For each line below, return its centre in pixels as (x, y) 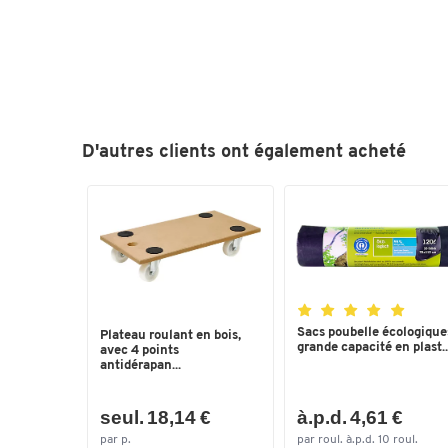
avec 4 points (139, 351)
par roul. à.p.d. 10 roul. (357, 439)
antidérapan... (140, 366)
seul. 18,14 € (155, 417)
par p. (115, 439)
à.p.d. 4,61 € (349, 417)
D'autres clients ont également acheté (244, 152)
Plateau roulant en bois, (170, 336)
